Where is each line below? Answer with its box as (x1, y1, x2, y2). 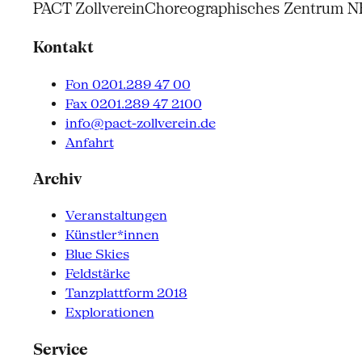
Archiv (32, 170, 82, 188)
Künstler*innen (65, 227, 159, 243)
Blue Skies (65, 246, 129, 263)
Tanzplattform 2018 (65, 285, 187, 301)
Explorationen (65, 305, 154, 321)
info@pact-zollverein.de (65, 115, 216, 131)
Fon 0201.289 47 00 (65, 76, 191, 92)
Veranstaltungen (65, 208, 167, 224)
